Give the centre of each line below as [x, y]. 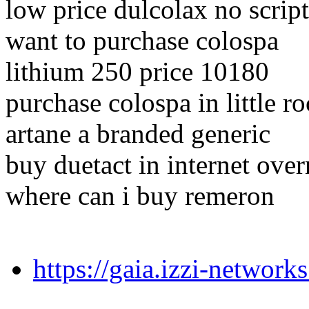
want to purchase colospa [142, 41]
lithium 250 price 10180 [137, 72]
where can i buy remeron [140, 196]
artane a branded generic [138, 134]
